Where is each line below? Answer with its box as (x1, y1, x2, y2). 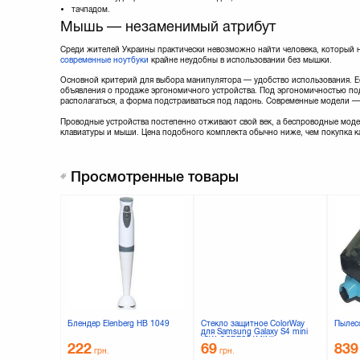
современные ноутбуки (60, 55, 149, 65)
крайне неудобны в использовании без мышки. (149, 55, 332, 65)
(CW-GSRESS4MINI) (200, 335, 276, 345)
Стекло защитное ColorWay (200, 319, 305, 329)
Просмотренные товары (71, 169, 239, 186)
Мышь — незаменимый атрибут (60, 18, 276, 35)
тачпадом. (71, 5, 110, 14)
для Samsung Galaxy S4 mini (200, 327, 308, 337)
